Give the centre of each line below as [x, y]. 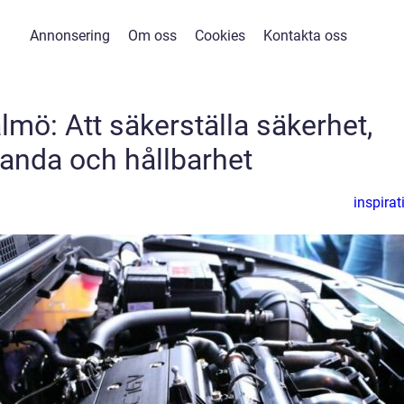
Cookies [220, 36]
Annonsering [69, 36]
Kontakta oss [305, 36]
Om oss [152, 36]
